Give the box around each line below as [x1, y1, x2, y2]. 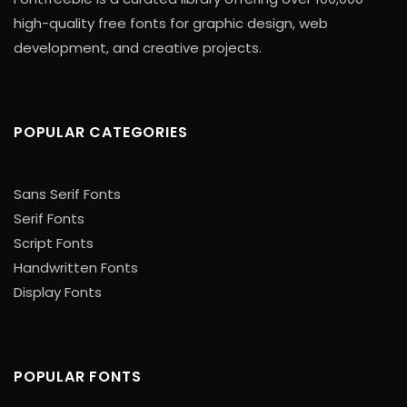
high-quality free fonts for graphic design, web [14, 13, 328, 33]
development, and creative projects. [14, 37, 262, 57]
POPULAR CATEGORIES [14, 121, 188, 143]
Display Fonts [14, 282, 102, 302]
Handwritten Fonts [14, 257, 138, 277]
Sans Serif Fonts [14, 184, 121, 203]
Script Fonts [14, 233, 94, 253]
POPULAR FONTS [14, 365, 142, 387]
